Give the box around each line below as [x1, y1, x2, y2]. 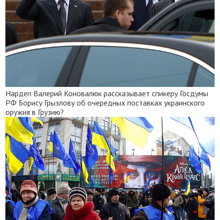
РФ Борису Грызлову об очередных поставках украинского [5, 98, 205, 108]
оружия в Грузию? [5, 107, 64, 117]
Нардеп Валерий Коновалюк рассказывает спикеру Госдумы [5, 88, 209, 99]
